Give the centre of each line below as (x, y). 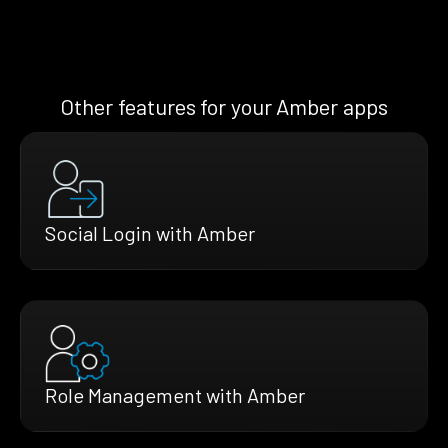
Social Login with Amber (150, 233)
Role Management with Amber (175, 395)
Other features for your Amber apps (224, 106)
